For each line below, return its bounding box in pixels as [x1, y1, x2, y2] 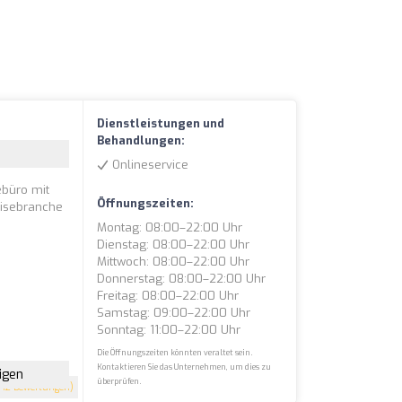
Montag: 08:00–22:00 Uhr [97, 220, 243, 235]
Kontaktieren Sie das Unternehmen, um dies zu [97, 362, 272, 372]
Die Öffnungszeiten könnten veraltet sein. [97, 347, 253, 358]
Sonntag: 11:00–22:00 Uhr [97, 322, 241, 337]
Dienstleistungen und [97, 116, 225, 131]
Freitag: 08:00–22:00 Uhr [97, 288, 240, 303]
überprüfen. [97, 376, 142, 387]
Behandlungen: [97, 133, 186, 148]
